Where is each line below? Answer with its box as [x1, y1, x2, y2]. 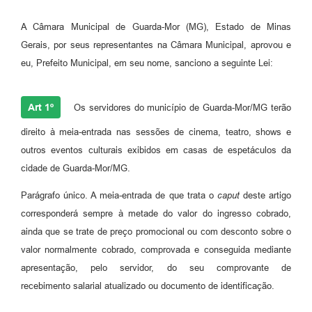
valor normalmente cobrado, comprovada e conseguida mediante [21, 244, 291, 255]
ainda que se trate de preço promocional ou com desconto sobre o [21, 226, 291, 237]
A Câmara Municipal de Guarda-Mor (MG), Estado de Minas [21, 21, 291, 32]
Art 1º [28, 101, 54, 113]
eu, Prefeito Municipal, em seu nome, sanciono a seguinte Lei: [21, 57, 273, 68]
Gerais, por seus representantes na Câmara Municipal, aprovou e [21, 39, 291, 50]
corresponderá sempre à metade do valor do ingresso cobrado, [21, 208, 291, 219]
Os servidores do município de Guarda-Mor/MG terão [70, 102, 291, 113]
